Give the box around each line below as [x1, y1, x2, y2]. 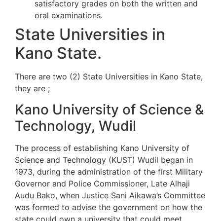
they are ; [15, 83, 50, 94]
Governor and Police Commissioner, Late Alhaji [15, 178, 190, 188]
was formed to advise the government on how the [15, 202, 202, 212]
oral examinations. [35, 10, 103, 21]
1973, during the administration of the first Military [15, 166, 203, 177]
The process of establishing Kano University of [15, 143, 189, 153]
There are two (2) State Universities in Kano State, [15, 72, 203, 82]
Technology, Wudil [15, 117, 136, 134]
